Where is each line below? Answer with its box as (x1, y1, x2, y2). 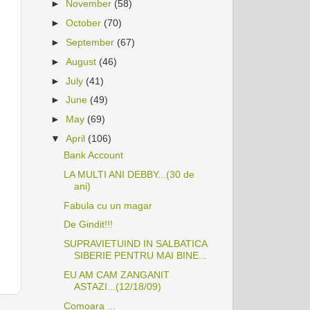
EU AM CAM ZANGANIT (63, 268, 170, 280)
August (66, 55, 100, 67)
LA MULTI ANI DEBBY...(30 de (63, 168, 194, 180)
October (66, 17, 104, 29)
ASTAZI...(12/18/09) (73, 280, 161, 292)
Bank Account (63, 149, 123, 161)
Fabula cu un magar (63, 199, 152, 211)
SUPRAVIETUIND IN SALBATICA (63, 238, 207, 250)
